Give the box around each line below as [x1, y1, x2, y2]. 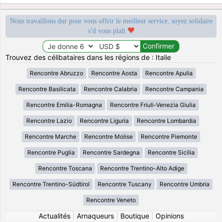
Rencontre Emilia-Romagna [26, 101, 102, 109]
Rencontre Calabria [84, 85, 137, 93]
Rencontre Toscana [38, 164, 92, 172]
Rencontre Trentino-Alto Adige [100, 164, 184, 172]
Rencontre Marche [25, 132, 76, 140]
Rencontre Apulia [145, 69, 193, 77]
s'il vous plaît [88, 27, 127, 35]
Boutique [120, 211, 149, 220]
